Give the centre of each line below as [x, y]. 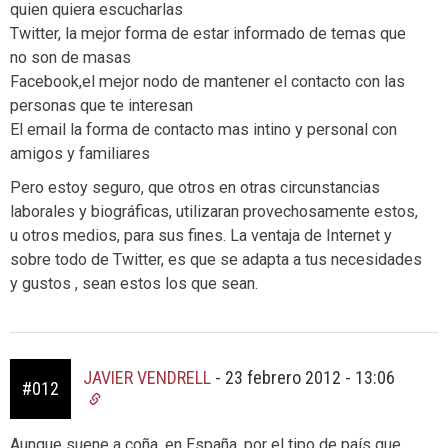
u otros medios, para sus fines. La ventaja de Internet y [201, 235]
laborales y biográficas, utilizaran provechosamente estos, [214, 211]
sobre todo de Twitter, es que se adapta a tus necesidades [216, 259]
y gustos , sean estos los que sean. [134, 283]
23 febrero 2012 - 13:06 [310, 377]
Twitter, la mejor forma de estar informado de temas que [208, 33]
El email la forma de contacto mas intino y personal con [203, 129]
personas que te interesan [101, 105]
